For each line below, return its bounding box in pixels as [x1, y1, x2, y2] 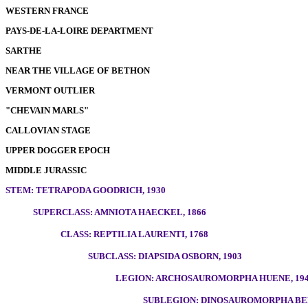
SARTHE [5, 45, 42, 56]
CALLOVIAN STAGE [5, 125, 91, 135]
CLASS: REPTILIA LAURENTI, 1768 [60, 229, 208, 239]
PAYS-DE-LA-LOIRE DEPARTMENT [5, 25, 153, 36]
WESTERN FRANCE [5, 5, 89, 16]
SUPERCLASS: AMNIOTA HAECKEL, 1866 [33, 207, 206, 217]
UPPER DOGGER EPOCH [5, 145, 110, 155]
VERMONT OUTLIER [5, 85, 95, 96]
